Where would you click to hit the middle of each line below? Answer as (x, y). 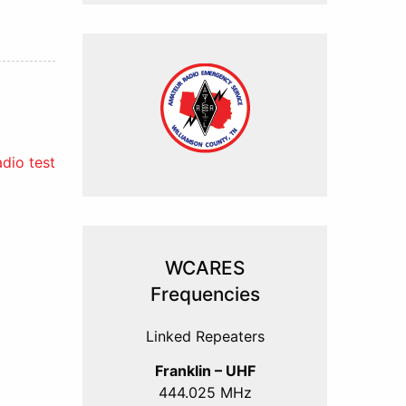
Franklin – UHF (205, 370)
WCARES (205, 268)
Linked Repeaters (205, 336)
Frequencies (205, 294)
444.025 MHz (205, 392)
